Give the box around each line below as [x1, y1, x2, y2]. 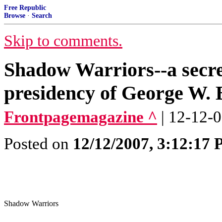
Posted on [4, 135, 73, 153]
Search [32, 12, 52, 19]
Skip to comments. [4, 32, 122, 50]
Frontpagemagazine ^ [4, 108, 157, 126]
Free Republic [4, 4, 46, 11]
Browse [4, 12, 25, 19]
